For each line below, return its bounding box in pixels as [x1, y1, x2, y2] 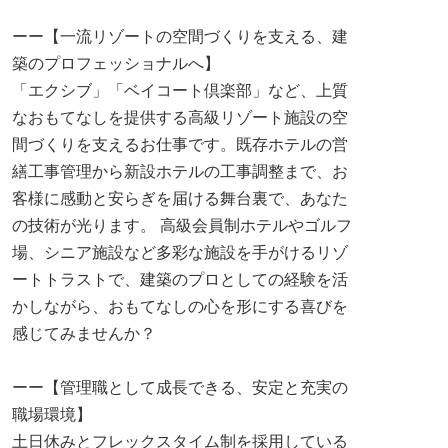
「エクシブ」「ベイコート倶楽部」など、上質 [12, 81, 348, 100]
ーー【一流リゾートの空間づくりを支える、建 [12, 27, 348, 46]
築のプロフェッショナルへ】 [12, 54, 220, 73]
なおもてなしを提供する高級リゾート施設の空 [12, 108, 348, 127]
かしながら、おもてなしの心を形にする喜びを [12, 297, 348, 316]
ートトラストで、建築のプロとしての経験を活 [12, 270, 348, 289]
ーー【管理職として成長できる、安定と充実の [12, 378, 348, 397]
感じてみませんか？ [12, 324, 156, 343]
